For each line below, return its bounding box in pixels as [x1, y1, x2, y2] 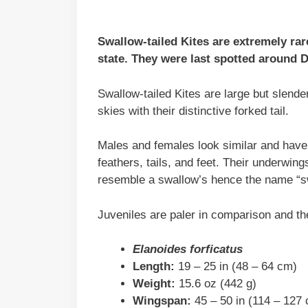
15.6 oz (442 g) [175, 277, 256, 291]
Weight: [133, 277, 175, 291]
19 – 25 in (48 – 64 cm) [175, 260, 304, 274]
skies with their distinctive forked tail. [98, 104, 289, 118]
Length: [133, 260, 175, 274]
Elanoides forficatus [133, 243, 243, 256]
